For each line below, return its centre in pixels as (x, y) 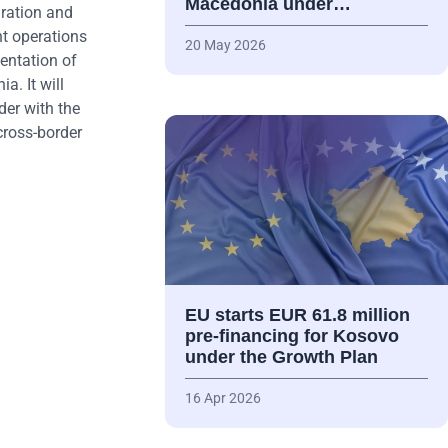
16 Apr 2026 (222, 398)
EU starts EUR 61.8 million (297, 315)
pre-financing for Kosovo (291, 336)
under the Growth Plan (281, 357)
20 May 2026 (225, 45)
